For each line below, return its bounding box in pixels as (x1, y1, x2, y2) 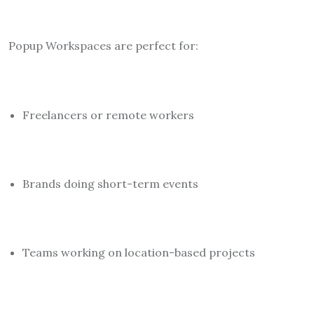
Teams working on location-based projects (22, 245, 255, 259)
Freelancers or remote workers (22, 107, 194, 122)
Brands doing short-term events (22, 176, 198, 191)
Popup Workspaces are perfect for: (8, 38, 198, 53)
